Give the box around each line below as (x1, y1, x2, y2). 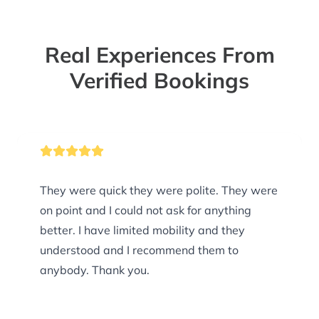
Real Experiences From (44, 41, 275, 69)
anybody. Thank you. (40, 263, 150, 278)
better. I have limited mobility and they (40, 223, 245, 238)
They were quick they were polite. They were (40, 183, 278, 198)
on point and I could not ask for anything (40, 203, 251, 218)
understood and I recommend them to (40, 243, 239, 258)
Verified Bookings (70, 67, 249, 95)
